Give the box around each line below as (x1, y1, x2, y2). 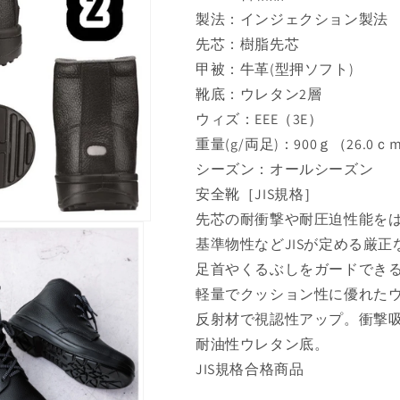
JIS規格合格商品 (196, 359, 304, 379)
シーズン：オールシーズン (196, 159, 374, 179)
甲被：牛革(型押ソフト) (196, 59, 354, 79)
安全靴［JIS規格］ (196, 184, 319, 204)
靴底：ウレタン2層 (196, 84, 322, 104)
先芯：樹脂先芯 (196, 34, 300, 54)
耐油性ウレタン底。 (196, 334, 329, 354)
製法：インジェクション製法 (196, 9, 388, 29)
